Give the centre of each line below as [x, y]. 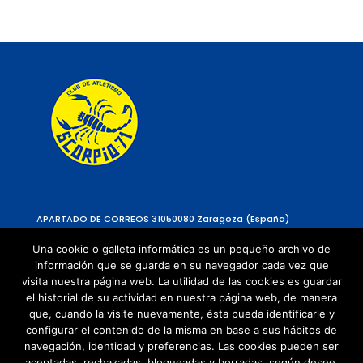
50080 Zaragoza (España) [227, 219]
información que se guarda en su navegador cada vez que [181, 265]
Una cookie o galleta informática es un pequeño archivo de [181, 249]
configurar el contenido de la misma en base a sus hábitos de [181, 330]
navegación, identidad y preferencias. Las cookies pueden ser [181, 346]
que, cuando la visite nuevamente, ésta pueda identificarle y [181, 314]
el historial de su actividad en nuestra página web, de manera [181, 297]
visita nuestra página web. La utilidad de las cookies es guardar [181, 281]
